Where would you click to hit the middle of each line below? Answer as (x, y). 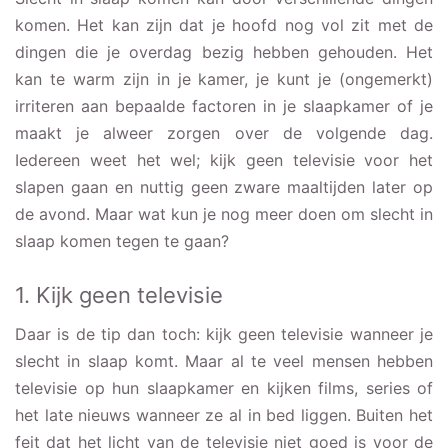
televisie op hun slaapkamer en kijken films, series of (224, 387)
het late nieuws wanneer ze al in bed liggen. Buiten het (224, 414)
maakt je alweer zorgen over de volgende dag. (224, 132)
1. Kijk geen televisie (119, 294)
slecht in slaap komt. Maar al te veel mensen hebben (224, 360)
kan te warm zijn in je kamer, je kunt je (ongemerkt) (224, 78)
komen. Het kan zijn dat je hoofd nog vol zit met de (224, 24)
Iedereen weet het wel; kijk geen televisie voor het (224, 159)
